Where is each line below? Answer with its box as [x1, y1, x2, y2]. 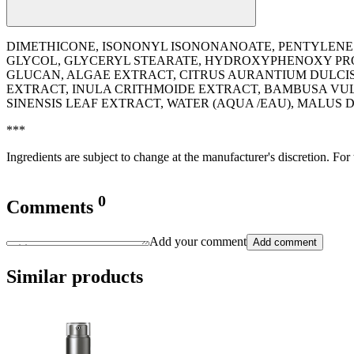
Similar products [6, 266, 143, 288]
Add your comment [149, 235, 247, 249]
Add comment [253, 236, 317, 249]
